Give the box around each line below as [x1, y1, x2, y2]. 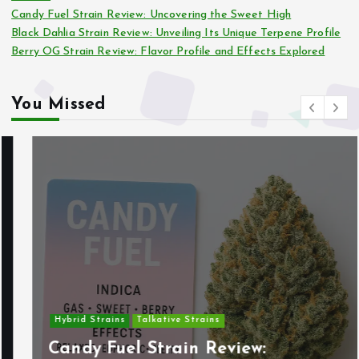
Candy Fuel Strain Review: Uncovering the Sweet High [11, 9, 292, 22]
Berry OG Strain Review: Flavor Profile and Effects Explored [11, 46, 325, 58]
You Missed [11, 96, 106, 114]
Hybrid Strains [33, 316, 104, 325]
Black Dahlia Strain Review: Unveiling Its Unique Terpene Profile [11, 27, 341, 40]
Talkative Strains [115, 316, 200, 325]
